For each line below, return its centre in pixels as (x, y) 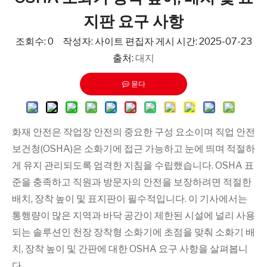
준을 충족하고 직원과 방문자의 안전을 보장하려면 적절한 (132, 182)
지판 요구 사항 (133, 21)
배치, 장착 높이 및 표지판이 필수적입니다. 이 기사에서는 (130, 199)
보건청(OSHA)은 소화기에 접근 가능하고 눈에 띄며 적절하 (133, 149)
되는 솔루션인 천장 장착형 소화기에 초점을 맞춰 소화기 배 (133, 232)
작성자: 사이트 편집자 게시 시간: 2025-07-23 (153, 41)
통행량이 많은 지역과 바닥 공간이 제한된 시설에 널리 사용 (133, 215)
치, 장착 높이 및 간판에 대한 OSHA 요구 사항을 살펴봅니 (130, 249)
